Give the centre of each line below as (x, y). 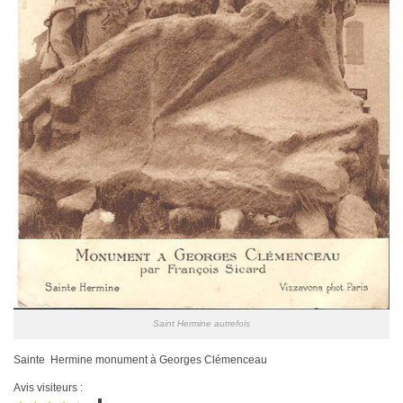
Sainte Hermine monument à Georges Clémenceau (140, 359)
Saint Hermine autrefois (201, 323)
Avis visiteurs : (48, 388)
